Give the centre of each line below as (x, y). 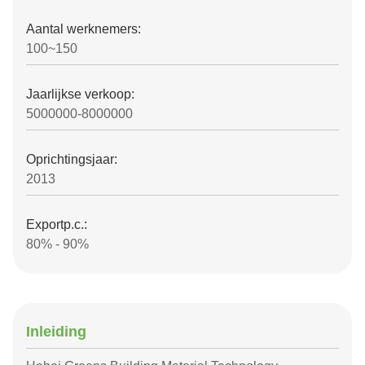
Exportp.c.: (57, 224)
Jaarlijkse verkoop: (80, 94)
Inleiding (56, 332)
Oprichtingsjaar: (72, 159)
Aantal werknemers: (84, 29)
